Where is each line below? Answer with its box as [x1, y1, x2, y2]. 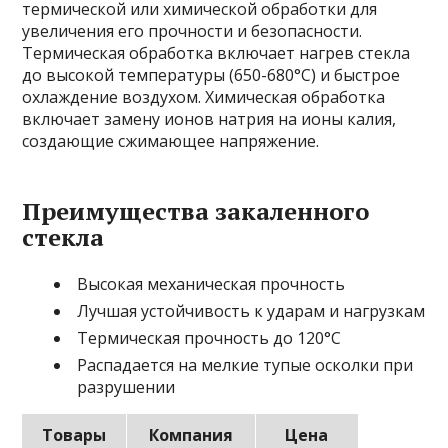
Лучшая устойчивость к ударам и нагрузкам [77, 300, 426, 322]
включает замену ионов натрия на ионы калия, [22, 108, 397, 130]
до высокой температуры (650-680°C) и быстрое [22, 64, 401, 86]
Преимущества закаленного [22, 195, 370, 227]
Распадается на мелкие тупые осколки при [77, 354, 414, 376]
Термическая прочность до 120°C [77, 327, 342, 349]
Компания [149, 424, 234, 446]
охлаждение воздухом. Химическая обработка [22, 86, 386, 108]
